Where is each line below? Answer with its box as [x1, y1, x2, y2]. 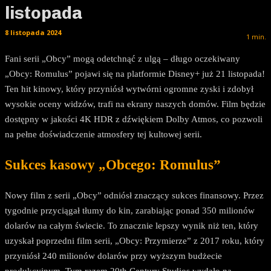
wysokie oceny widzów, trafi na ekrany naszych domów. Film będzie [5, 99, 266, 109]
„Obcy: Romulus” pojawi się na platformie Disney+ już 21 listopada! [5, 69, 265, 79]
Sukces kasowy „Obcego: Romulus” [5, 157, 221, 173]
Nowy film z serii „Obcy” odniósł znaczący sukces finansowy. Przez [5, 190, 264, 200]
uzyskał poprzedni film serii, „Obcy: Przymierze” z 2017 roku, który [5, 235, 264, 246]
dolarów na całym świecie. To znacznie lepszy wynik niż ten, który [5, 220, 258, 230]
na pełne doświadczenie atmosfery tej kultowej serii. [5, 129, 202, 140]
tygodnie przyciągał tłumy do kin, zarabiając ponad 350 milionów [5, 205, 255, 215]
